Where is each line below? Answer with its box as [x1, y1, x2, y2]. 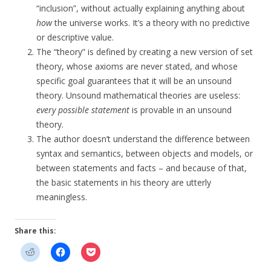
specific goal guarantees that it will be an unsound [36, 75, 232, 87]
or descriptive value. [36, 31, 114, 44]
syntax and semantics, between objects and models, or [36, 148, 253, 160]
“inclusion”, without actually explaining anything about [36, 2, 245, 15]
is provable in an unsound [129, 104, 232, 116]
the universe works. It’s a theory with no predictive [52, 17, 250, 29]
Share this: [15, 226, 56, 237]
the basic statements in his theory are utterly [36, 177, 211, 189]
